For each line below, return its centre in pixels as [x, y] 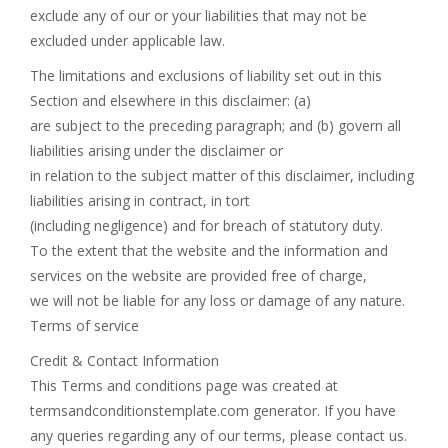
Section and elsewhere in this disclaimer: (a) [170, 100]
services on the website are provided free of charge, [198, 275]
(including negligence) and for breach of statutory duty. [206, 225]
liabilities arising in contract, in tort [140, 200]
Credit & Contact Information [124, 360]
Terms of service [84, 325]
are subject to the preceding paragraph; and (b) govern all [215, 125]
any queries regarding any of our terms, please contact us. [218, 435]
